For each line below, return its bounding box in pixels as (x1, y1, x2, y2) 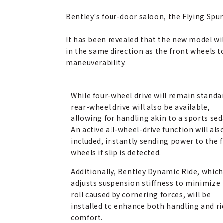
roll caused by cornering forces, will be (71, 189, 211, 199)
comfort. (71, 212, 103, 222)
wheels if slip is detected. (71, 147, 162, 157)
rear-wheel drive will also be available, (71, 102, 210, 111)
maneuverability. (66, 57, 127, 67)
